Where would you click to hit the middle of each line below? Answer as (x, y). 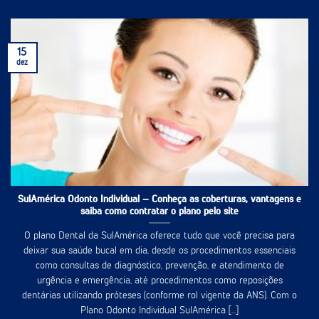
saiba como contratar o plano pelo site (159, 211)
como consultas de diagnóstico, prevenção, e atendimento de (159, 266)
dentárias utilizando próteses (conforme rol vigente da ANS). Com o (159, 296)
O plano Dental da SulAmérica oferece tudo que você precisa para (159, 236)
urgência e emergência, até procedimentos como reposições (159, 281)
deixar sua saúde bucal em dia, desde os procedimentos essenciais (159, 251)
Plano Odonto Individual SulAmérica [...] (159, 311)
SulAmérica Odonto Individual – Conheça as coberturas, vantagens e (159, 199)
